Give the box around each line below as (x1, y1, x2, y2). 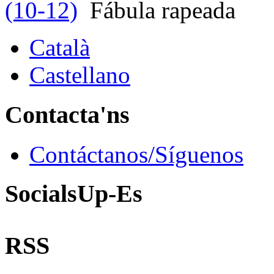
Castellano (29, 62, 130, 89)
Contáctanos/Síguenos (29, 141, 243, 168)
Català (29, 34, 90, 61)
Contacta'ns (5, 101, 130, 129)
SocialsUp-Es (5, 180, 143, 208)
